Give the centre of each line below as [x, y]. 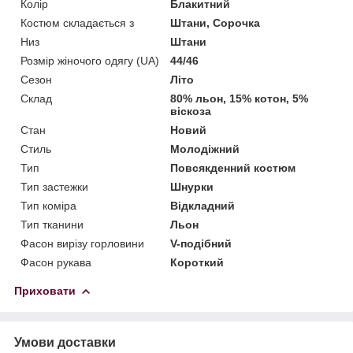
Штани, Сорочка [216, 22]
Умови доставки [65, 342]
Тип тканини [52, 224]
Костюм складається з [77, 22]
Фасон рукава [56, 262]
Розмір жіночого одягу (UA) [90, 60]
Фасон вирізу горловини [82, 243]
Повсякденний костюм [233, 167]
